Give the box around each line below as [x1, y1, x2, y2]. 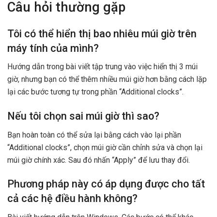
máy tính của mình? [7, 42, 99, 54]
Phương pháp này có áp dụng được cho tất [7, 178, 205, 190]
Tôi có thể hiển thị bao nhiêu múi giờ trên [7, 27, 197, 40]
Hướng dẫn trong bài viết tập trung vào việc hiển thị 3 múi [7, 62, 198, 72]
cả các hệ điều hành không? [7, 192, 138, 205]
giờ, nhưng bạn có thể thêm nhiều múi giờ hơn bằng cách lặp [7, 75, 207, 84]
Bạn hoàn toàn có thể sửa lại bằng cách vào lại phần [7, 130, 181, 139]
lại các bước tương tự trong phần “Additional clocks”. [7, 87, 184, 97]
